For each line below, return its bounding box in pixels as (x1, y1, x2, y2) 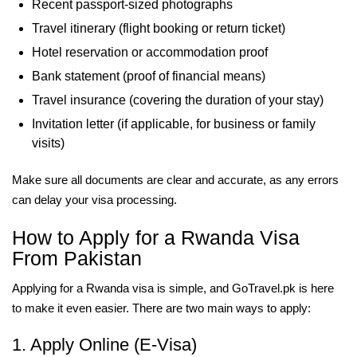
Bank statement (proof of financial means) (32, 69, 265, 83)
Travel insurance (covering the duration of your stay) (32, 93, 324, 107)
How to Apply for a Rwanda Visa (12, 226, 300, 249)
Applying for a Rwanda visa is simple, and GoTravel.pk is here (12, 281, 334, 295)
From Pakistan (12, 247, 142, 269)
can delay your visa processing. (12, 193, 177, 206)
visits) (32, 136, 65, 150)
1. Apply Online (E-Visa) (12, 335, 197, 355)
